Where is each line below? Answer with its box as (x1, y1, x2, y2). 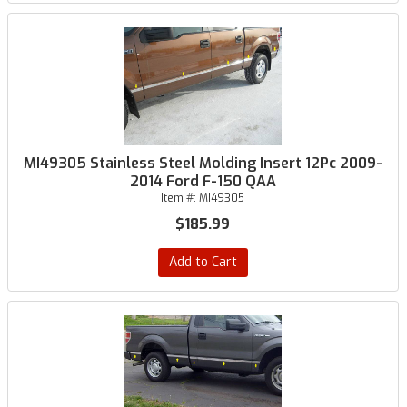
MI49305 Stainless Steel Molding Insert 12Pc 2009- (23, 154, 382, 173)
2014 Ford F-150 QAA (129, 172, 276, 191)
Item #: (161, 191, 200, 205)
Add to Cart (168, 253, 237, 271)
